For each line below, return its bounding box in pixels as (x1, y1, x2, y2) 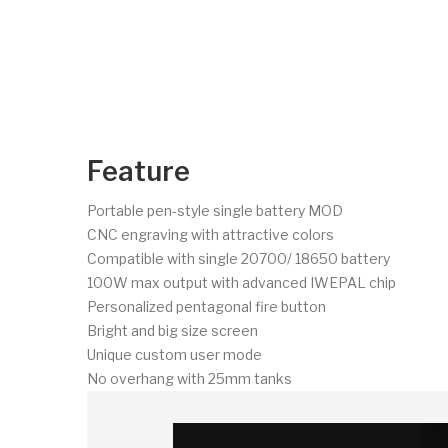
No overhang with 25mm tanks (87, 369, 292, 387)
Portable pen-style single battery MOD (87, 201, 343, 219)
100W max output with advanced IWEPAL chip (87, 273, 396, 291)
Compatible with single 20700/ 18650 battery (87, 249, 390, 267)
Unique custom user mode (87, 345, 262, 363)
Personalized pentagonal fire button (87, 297, 326, 315)
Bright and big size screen (87, 321, 258, 339)
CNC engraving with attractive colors (87, 225, 334, 243)
